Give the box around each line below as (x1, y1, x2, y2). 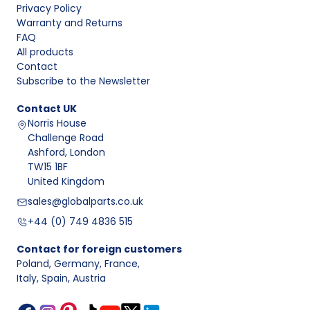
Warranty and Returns (17, 16, 122, 30)
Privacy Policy (17, 1, 82, 16)
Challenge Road (28, 131, 104, 145)
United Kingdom (28, 174, 104, 189)
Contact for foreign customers (17, 242, 182, 257)
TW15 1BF (28, 160, 68, 174)
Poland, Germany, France (17, 257, 138, 271)
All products (17, 45, 73, 60)
